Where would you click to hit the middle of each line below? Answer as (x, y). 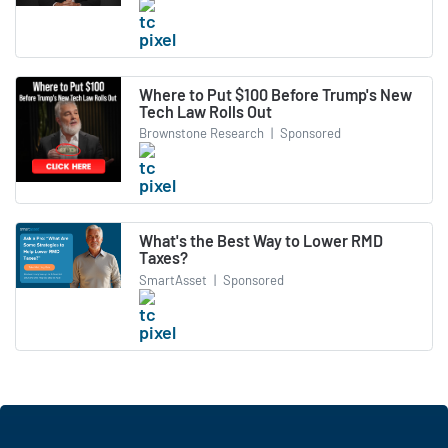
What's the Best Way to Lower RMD (261, 241)
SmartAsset (173, 279)
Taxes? (163, 258)
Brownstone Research (201, 133)
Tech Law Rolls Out (205, 111)
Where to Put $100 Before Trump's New (275, 94)
